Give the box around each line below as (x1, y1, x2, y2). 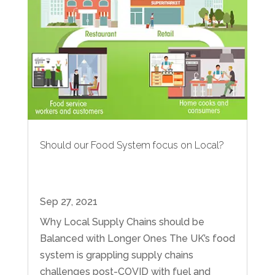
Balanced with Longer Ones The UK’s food (39, 232, 235, 244)
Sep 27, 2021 (39, 195, 98, 207)
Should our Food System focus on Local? (39, 139, 224, 151)
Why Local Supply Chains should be (39, 215, 204, 228)
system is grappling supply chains (39, 249, 193, 261)
